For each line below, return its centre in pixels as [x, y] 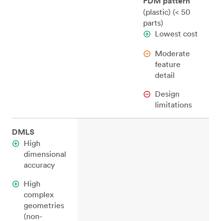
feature [168, 64]
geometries [44, 205]
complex [39, 194]
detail [165, 75]
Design [167, 94]
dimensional [45, 154]
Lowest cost [176, 34]
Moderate [172, 53]
